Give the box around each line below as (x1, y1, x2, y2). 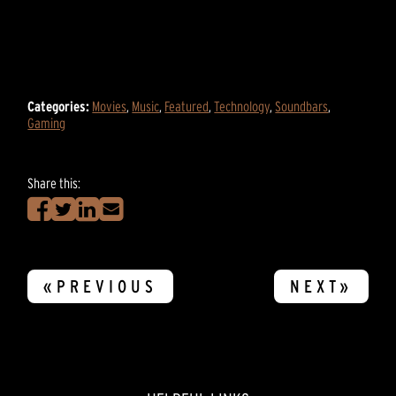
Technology (214, 97, 270, 114)
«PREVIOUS (43, 276, 158, 296)
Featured (164, 97, 209, 114)
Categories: (27, 97, 90, 114)
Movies (92, 97, 127, 114)
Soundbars (275, 97, 329, 114)
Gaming (27, 114, 66, 131)
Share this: (27, 174, 81, 191)
